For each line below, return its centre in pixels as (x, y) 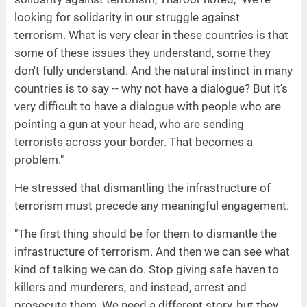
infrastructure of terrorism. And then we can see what (152, 251)
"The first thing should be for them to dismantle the (145, 233)
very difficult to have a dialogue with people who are (147, 106)
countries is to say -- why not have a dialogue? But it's (151, 88)
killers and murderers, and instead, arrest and (130, 287)
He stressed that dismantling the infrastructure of (142, 187)
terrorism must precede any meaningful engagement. (151, 205)
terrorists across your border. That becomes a (133, 142)
